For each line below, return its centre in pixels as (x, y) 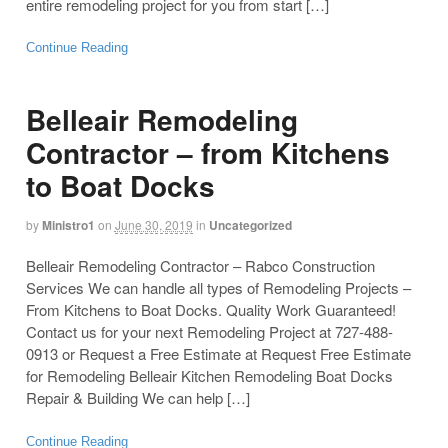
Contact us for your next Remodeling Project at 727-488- (209, 332)
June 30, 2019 (153, 224)
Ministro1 (68, 224)
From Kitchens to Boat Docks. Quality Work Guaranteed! (210, 310)
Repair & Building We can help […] (137, 398)
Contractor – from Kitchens (207, 152)
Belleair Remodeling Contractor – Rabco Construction (200, 266)
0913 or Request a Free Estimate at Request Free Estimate (218, 354)
